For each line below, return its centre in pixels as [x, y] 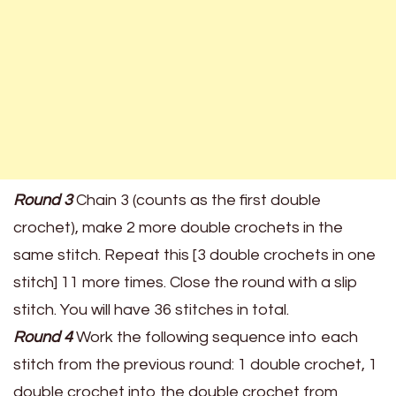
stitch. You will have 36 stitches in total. [151, 310]
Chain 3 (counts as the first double [197, 201]
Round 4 [43, 338]
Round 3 [43, 201]
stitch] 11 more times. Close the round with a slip [186, 283]
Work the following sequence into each [215, 338]
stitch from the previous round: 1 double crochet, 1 [195, 365]
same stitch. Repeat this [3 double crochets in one [194, 255]
